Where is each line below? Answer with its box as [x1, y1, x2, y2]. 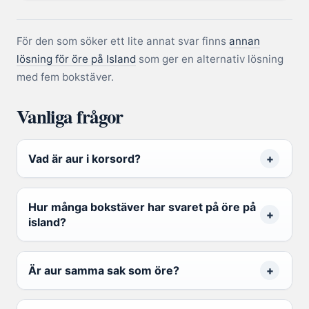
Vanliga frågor [17, 103, 123, 130]
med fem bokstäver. [17, 70, 114, 84]
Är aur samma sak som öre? [28, 263, 179, 278]
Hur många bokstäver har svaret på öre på [28, 200, 256, 215]
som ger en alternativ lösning [136, 52, 283, 66]
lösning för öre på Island [17, 52, 136, 66]
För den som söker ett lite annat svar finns [17, 34, 229, 48]
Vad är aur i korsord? [28, 152, 141, 166]
